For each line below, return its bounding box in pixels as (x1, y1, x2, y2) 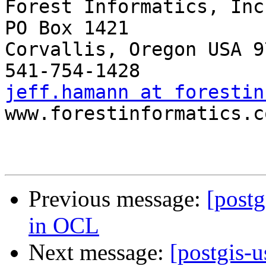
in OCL (28, 213, 99, 239)
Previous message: (28, 186, 207, 212)
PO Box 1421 (5, 17, 129, 39)
